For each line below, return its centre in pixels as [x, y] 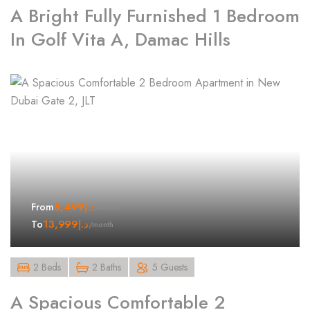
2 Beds [47, 267]
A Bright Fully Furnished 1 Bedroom [155, 16]
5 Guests [170, 267]
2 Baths [107, 267]
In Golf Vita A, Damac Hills [120, 39]
